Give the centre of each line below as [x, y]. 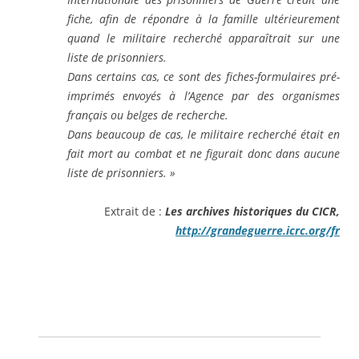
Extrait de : [135, 212]
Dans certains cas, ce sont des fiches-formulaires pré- [204, 77]
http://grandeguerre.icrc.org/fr [258, 231]
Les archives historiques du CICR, [252, 212]
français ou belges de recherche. [148, 115]
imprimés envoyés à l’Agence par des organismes [204, 96]
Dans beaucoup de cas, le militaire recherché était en [204, 135]
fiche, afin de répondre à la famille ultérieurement [204, 19]
